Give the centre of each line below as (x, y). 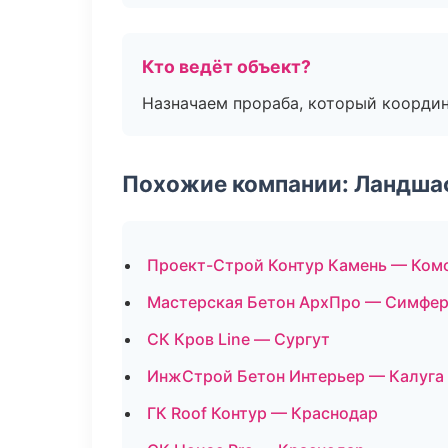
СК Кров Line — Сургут (238, 339)
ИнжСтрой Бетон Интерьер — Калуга (295, 376)
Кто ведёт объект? (226, 66)
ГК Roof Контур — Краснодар (262, 413)
